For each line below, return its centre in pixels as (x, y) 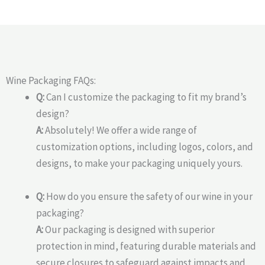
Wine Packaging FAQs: (51, 81)
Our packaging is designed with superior (129, 230)
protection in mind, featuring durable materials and (146, 246)
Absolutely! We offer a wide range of (120, 130)
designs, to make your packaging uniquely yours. (139, 164)
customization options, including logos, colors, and (145, 147)
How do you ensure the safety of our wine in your (148, 197)
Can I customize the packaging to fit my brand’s (146, 97)
